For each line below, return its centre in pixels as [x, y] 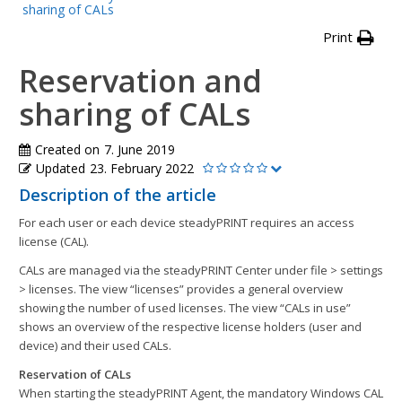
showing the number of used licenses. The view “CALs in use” [185, 308]
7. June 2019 [140, 150]
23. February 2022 [142, 169]
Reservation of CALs [75, 375]
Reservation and [140, 81]
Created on [67, 150]
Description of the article [118, 195]
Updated [61, 169]
